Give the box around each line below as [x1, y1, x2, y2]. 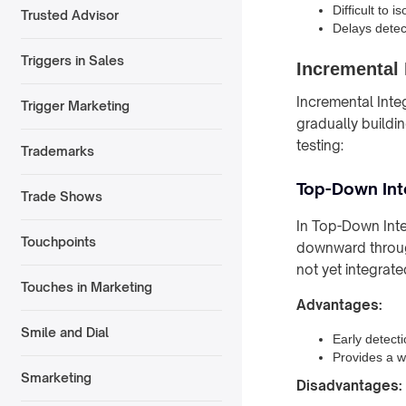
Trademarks [20, 143, 94, 159]
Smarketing [20, 370, 92, 386]
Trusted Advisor [20, 7, 119, 24]
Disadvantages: [296, 376, 402, 394]
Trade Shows [20, 188, 102, 205]
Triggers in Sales [20, 53, 124, 69]
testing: [296, 136, 343, 154]
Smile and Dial [20, 324, 109, 341]
